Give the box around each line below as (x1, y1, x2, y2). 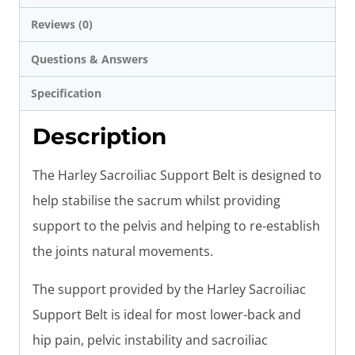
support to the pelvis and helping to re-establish (32, 217, 320, 235)
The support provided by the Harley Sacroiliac (32, 281, 306, 299)
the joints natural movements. (32, 242, 213, 261)
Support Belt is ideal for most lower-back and (32, 306, 301, 324)
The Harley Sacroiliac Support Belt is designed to (32, 166, 322, 185)
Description (32, 123, 166, 151)
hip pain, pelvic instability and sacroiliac (32, 331, 268, 349)
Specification (31, 86, 102, 101)
